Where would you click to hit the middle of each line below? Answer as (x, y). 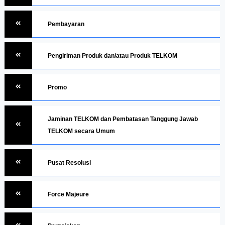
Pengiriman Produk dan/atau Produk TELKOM (113, 55)
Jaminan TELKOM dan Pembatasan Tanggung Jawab (123, 119)
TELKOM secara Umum (81, 131)
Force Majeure (68, 194)
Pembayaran (66, 24)
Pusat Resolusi (69, 162)
